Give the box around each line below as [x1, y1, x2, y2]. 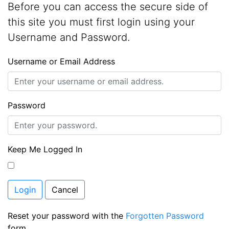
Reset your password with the [8, 211, 126, 221]
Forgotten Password [126, 211, 204, 221]
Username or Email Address [8, 56, 115, 66]
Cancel [52, 185, 78, 195]
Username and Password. [8, 31, 130, 43]
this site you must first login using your [8, 16, 195, 28]
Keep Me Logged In [8, 144, 82, 154]
